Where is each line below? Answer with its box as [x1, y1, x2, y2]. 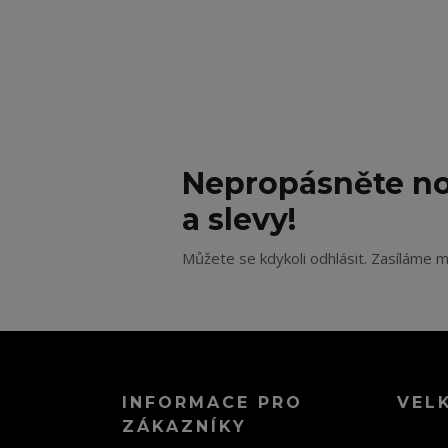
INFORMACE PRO [122, 392, 303, 412]
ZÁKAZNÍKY [122, 416, 247, 436]
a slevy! [182, 201, 296, 239]
